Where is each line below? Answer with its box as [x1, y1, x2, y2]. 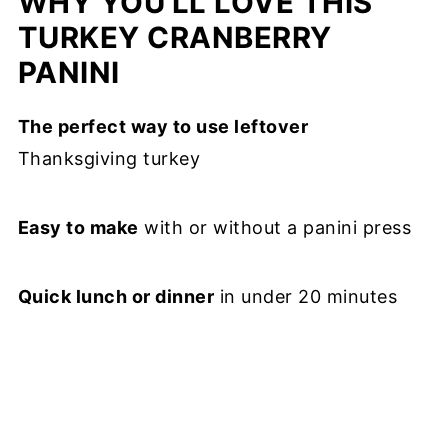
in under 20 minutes [214, 286, 398, 308]
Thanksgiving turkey [17, 148, 201, 170]
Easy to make [17, 217, 139, 239]
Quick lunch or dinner [17, 286, 215, 308]
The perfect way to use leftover [17, 116, 309, 138]
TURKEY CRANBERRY [17, 20, 332, 56]
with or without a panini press [138, 217, 412, 239]
